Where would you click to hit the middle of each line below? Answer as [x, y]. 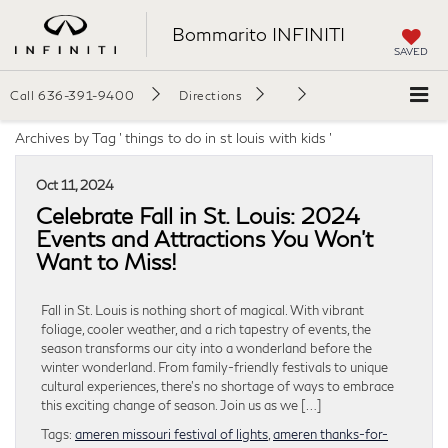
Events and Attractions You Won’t [204, 238]
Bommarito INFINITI [258, 34]
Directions [211, 95]
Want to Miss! [106, 261]
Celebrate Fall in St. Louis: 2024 [198, 215]
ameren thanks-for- [330, 433]
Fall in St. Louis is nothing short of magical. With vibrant [202, 309]
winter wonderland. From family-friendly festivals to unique [214, 366]
